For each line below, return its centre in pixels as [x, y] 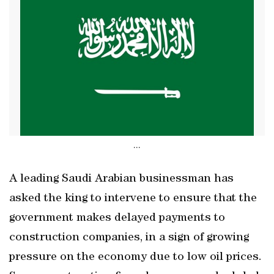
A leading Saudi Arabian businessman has [121, 179]
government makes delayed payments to [117, 218]
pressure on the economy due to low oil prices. [135, 257]
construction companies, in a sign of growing [129, 238]
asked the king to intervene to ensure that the [133, 199]
